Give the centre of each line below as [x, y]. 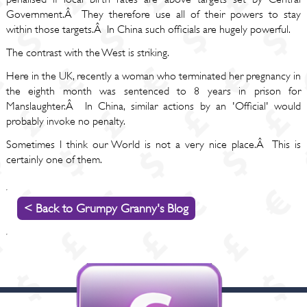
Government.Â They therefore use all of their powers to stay [153, 14]
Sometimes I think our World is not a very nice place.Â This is [153, 145]
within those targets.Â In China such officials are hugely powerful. [148, 29]
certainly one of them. [54, 160]
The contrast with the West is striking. [87, 53]
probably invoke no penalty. [65, 121]
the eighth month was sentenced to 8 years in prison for [153, 91]
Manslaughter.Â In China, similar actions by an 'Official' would [153, 106]
